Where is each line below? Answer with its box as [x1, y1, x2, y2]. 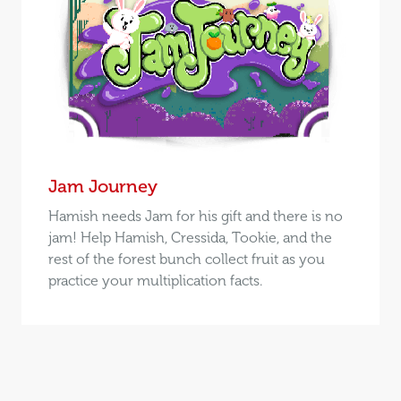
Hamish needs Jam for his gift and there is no [47, 207, 343, 225]
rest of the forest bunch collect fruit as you [47, 250, 325, 268]
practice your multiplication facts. [47, 271, 262, 289]
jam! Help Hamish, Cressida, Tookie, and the [47, 228, 332, 246]
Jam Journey [47, 175, 158, 197]
